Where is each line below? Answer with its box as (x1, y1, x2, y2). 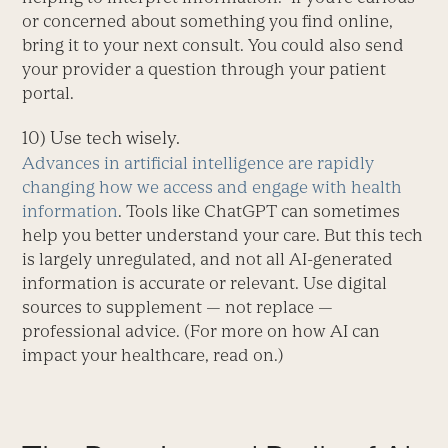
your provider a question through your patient (22, 59, 387, 80)
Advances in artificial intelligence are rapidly (22, 153, 375, 174)
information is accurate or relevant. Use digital (22, 273, 388, 294)
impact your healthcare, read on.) (22, 345, 285, 366)
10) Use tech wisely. (22, 127, 181, 149)
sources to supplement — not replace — (22, 297, 334, 318)
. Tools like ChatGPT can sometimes (118, 201, 401, 222)
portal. (22, 83, 75, 104)
